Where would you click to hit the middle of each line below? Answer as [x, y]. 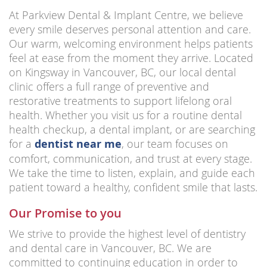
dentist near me [78, 144]
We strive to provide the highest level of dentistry [127, 234]
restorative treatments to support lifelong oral [120, 101]
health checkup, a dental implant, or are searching [132, 130]
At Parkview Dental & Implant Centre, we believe [126, 15]
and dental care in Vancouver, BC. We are [110, 248]
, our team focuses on [175, 144]
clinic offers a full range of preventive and [109, 87]
